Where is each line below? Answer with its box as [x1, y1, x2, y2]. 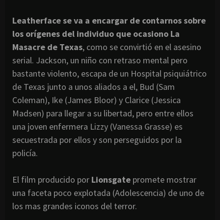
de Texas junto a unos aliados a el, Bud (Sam [12, 81, 175, 92]
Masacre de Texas [12, 41, 82, 53]
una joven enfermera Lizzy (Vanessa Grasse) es [12, 120, 183, 132]
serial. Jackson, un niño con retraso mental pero [12, 54, 188, 66]
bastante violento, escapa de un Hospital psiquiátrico [12, 67, 207, 79]
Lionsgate [91, 173, 131, 185]
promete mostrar [131, 173, 196, 185]
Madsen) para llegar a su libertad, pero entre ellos [12, 107, 193, 119]
